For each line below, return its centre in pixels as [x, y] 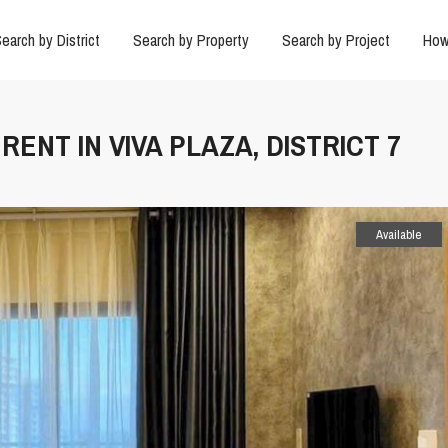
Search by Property [190, 40]
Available [399, 235]
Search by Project [335, 40]
